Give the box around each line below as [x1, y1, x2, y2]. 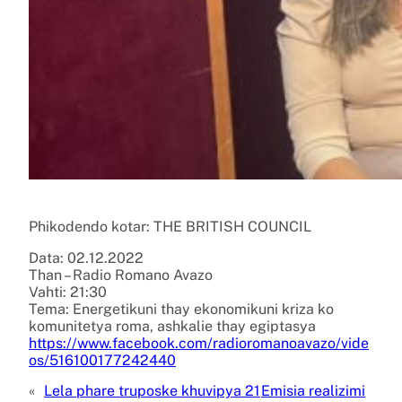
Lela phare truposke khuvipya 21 [44, 381, 260, 399]
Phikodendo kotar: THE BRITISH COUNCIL [29, 217, 311, 235]
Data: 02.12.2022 [29, 249, 144, 267]
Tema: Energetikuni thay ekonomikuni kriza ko [29, 300, 334, 318]
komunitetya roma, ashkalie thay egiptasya [29, 317, 316, 335]
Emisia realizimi [261, 381, 366, 399]
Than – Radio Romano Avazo [29, 266, 213, 284]
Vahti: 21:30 [29, 283, 107, 301]
